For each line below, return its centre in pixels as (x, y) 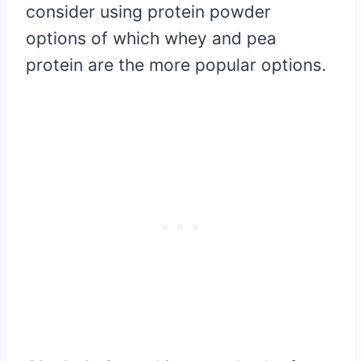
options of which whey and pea (151, 39)
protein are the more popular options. (176, 65)
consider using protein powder (148, 12)
